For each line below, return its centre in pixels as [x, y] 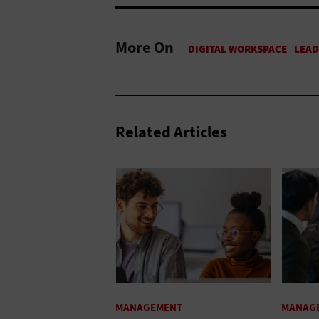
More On [145, 47]
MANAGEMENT [149, 308]
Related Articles [171, 132]
